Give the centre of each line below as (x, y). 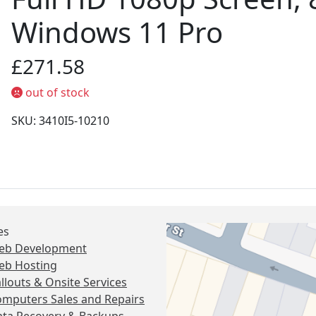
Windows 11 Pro (117, 32)
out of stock (56, 92)
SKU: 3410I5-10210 (60, 121)
